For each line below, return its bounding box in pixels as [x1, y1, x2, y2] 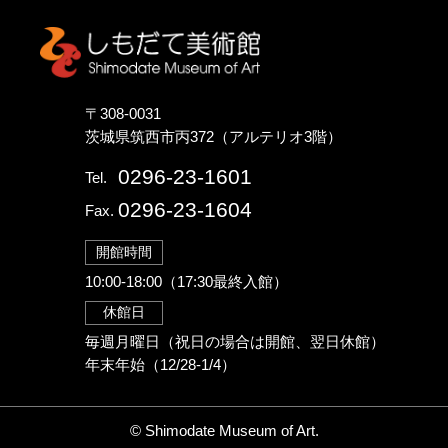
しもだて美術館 [259, 30, 400, 53]
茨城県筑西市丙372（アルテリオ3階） [85, 129, 343, 146]
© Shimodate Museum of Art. [129, 423, 319, 440]
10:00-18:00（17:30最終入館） [85, 273, 289, 290]
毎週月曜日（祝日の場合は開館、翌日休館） [85, 333, 386, 350]
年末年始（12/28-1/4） [85, 356, 237, 373]
